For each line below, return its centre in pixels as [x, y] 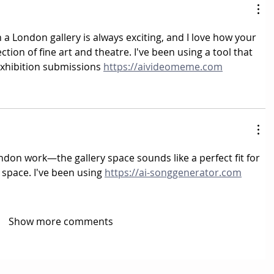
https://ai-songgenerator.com [173, 173]
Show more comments [61, 222]
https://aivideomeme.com [163, 67]
